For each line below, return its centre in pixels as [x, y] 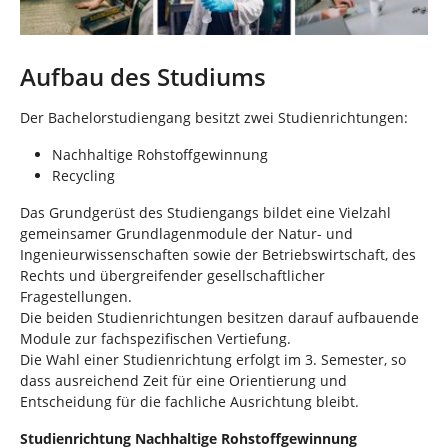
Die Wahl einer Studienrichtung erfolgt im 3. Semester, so [213, 360]
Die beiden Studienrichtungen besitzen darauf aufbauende [219, 318]
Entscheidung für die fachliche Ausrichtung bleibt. [189, 402]
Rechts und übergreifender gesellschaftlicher [172, 276]
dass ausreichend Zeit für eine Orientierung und [183, 381]
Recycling [83, 176]
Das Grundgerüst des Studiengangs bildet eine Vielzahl [205, 213]
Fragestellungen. [76, 297]
